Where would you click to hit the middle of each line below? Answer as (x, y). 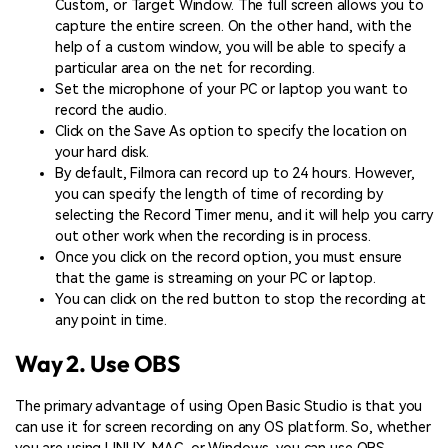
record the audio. (111, 110)
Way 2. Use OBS (98, 364)
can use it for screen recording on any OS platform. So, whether (223, 428)
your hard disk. (102, 152)
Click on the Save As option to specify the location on (231, 131)
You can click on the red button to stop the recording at (240, 299)
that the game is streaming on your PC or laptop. (219, 278)
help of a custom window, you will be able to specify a (231, 47)
